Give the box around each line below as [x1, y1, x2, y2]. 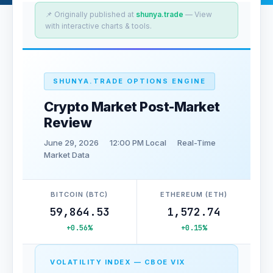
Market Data [44, 150, 90, 160]
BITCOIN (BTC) [51, 190, 108, 199]
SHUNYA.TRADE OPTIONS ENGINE [53, 77, 206, 85]
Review [44, 115, 91, 130]
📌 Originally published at [45, 10, 136, 19]
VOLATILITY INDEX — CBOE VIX [50, 258, 186, 266]
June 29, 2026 [44, 138, 99, 147]
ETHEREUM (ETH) [160, 190, 227, 199]
